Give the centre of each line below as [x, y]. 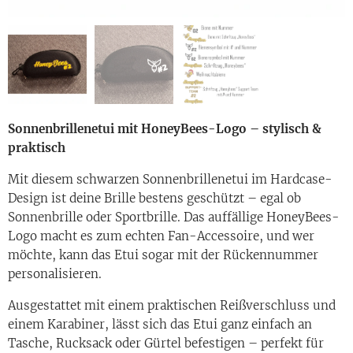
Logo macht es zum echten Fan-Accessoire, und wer [161, 236]
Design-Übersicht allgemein [176, 61]
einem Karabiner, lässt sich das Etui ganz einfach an [160, 324]
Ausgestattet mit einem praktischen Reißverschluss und [172, 305]
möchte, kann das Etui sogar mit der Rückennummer [163, 255]
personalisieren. [55, 273]
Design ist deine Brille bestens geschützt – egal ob [154, 198]
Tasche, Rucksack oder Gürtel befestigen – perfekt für [166, 343]
